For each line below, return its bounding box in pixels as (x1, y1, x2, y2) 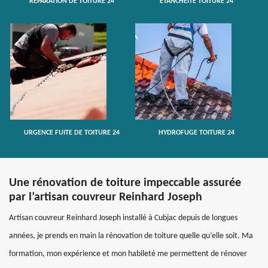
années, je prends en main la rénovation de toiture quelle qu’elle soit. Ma (9, 232, 253, 240)
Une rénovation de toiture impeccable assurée (9, 177, 241, 189)
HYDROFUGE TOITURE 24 (159, 129, 234, 136)
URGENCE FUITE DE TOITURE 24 (23, 129, 120, 136)
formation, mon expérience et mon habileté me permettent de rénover (9, 249, 247, 258)
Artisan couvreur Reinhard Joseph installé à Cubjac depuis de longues (9, 214, 237, 223)
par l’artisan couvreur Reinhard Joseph (9, 191, 202, 203)
